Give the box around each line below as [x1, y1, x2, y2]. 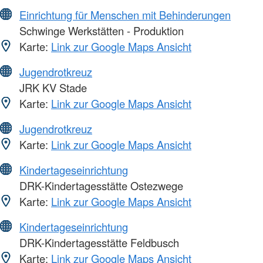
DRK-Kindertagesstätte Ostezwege [16, 178, 183, 194]
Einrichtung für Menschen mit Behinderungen [19, 7, 231, 23]
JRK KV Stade [16, 80, 87, 96]
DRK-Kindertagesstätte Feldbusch [16, 235, 179, 251]
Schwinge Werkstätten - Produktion [16, 23, 184, 39]
